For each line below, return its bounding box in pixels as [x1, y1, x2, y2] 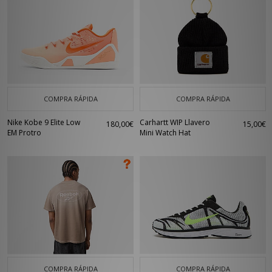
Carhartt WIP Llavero [140, 117, 210, 127]
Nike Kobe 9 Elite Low [7, 117, 80, 127]
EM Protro [7, 127, 41, 138]
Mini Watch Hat [140, 127, 191, 138]
